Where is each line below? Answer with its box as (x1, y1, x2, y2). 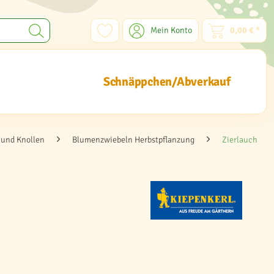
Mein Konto (150, 25, 192, 35)
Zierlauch (222, 135, 257, 145)
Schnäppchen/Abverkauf (103, 74, 231, 89)
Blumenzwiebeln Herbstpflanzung (72, 135, 194, 145)
